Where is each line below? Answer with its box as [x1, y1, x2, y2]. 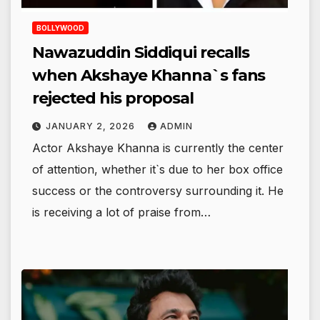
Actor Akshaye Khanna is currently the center [32, 140, 284, 155]
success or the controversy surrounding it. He [32, 183, 284, 198]
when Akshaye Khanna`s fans [32, 65, 266, 85]
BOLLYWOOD [36, 23, 84, 32]
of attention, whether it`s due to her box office [32, 161, 283, 176]
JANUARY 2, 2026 [46, 120, 138, 131]
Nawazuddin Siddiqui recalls [32, 42, 250, 62]
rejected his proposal [32, 88, 194, 108]
